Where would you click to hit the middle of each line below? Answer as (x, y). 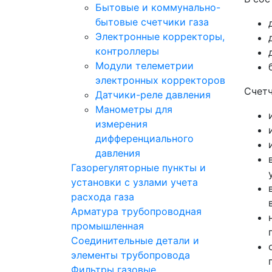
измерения (121, 124)
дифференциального (144, 138)
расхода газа (103, 197)
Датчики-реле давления (153, 95)
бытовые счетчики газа (152, 22)
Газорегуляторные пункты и (138, 168)
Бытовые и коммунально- (158, 7)
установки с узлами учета (134, 182)
